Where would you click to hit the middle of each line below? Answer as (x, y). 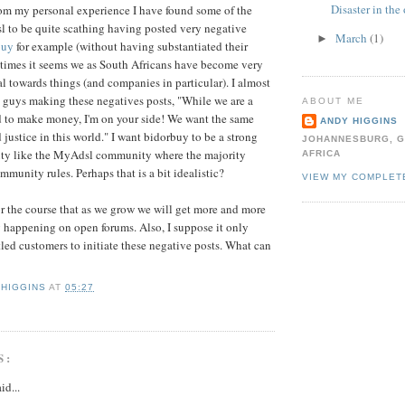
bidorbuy (166, 137)
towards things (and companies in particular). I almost (138, 83)
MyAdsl (73, 155)
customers (43, 245)
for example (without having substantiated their (131, 47)
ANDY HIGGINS (359, 121)
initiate (101, 245)
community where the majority (170, 155)
